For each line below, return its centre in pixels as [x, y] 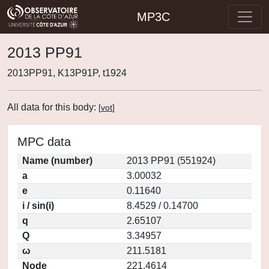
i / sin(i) [38, 206]
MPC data [44, 142]
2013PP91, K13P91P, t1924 [67, 73]
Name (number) [57, 161]
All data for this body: [53, 107]
